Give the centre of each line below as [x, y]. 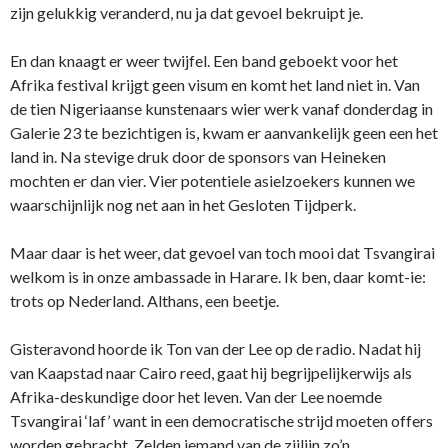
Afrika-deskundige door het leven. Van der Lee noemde [196, 397]
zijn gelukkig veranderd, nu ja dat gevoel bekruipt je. [186, 13]
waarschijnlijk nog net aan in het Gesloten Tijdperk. [183, 205]
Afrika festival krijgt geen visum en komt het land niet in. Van [215, 85]
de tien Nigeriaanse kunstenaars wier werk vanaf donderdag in [221, 109]
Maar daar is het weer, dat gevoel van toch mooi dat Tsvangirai [222, 253]
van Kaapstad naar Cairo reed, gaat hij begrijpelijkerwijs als [211, 373]
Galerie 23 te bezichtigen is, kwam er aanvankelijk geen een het [224, 133]
